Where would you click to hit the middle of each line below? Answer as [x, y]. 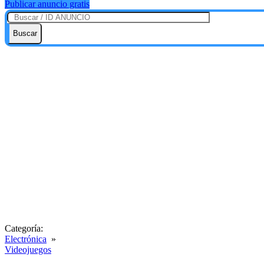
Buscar [25, 33]
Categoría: [24, 228]
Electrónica [26, 239]
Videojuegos [28, 249]
